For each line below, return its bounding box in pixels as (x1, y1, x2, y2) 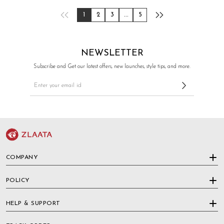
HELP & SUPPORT (6, 200, 60, 207)
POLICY (6, 177, 30, 184)
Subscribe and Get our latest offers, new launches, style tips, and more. (33, 63, 190, 69)
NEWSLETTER (80, 48, 143, 58)
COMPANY (6, 154, 38, 161)
